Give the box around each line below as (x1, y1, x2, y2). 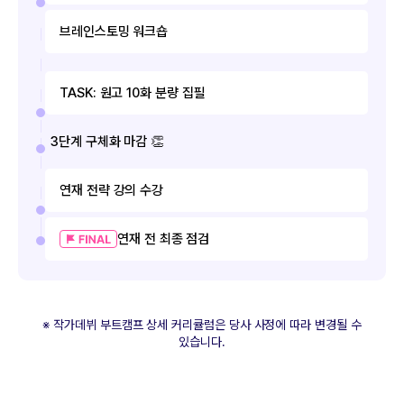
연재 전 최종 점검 (117, 230, 210, 247)
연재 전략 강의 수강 (60, 181, 164, 198)
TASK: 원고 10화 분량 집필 (60, 84, 206, 101)
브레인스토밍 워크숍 (60, 23, 169, 40)
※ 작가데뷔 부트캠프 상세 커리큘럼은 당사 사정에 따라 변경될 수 (42, 317, 362, 332)
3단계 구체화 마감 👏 (50, 133, 165, 150)
